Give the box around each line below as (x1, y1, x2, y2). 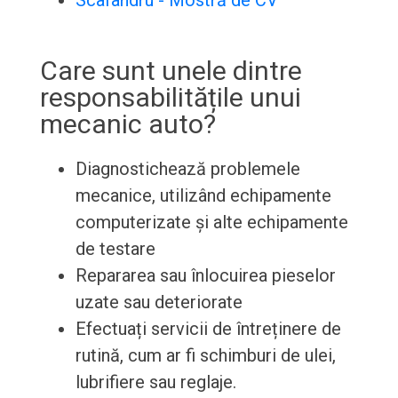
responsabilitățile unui (39, 82, 301, 114)
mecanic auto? (39, 108, 216, 140)
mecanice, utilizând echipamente (75, 185, 331, 207)
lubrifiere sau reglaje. (75, 371, 236, 394)
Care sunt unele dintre (39, 55, 302, 87)
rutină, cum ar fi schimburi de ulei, (75, 345, 336, 367)
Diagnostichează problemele (75, 158, 300, 180)
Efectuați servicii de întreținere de (75, 318, 341, 340)
